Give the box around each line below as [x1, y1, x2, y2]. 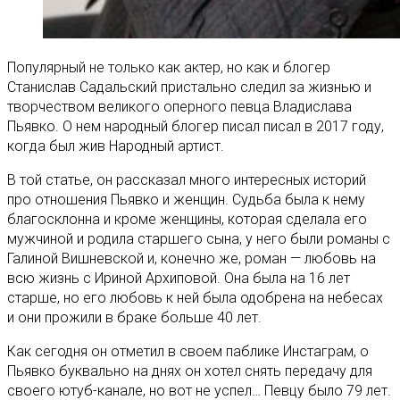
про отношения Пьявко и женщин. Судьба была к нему [7, 190, 365, 208]
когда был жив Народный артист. [7, 137, 224, 154]
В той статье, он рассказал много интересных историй [7, 171, 366, 188]
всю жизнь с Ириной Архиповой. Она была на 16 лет [7, 269, 350, 287]
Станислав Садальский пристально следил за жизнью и [7, 78, 371, 96]
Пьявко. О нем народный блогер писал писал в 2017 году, [7, 117, 384, 135]
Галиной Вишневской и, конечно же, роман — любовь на [7, 249, 376, 267]
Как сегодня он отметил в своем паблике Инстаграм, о [7, 342, 369, 360]
